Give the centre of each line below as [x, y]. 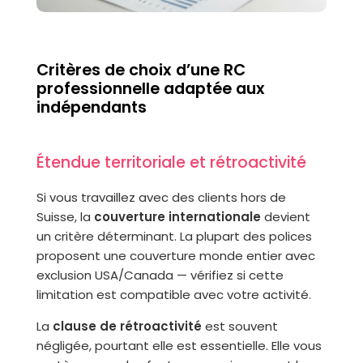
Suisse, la [65, 217]
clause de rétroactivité [127, 326]
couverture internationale [177, 217]
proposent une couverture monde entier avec [175, 256]
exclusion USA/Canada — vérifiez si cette [160, 275]
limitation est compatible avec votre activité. [173, 295]
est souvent [239, 326]
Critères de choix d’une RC [141, 70]
